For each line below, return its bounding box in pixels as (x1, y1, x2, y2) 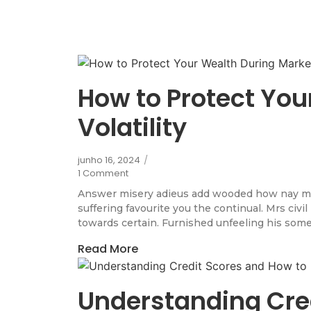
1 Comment (78, 167, 128, 180)
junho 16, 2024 (78, 153, 140, 167)
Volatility (78, 110, 187, 144)
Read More (78, 241, 138, 258)
